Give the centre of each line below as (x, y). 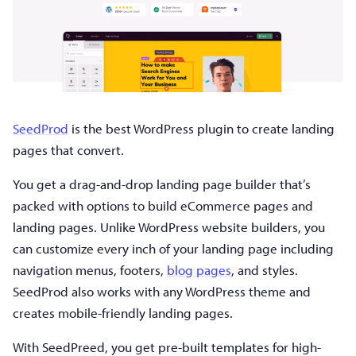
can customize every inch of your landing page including (173, 249)
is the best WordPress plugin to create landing (201, 129)
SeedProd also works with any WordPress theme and (162, 292)
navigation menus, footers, (90, 270)
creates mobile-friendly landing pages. (123, 313)
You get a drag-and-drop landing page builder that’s (162, 184)
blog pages (199, 270)
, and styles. (265, 270)
